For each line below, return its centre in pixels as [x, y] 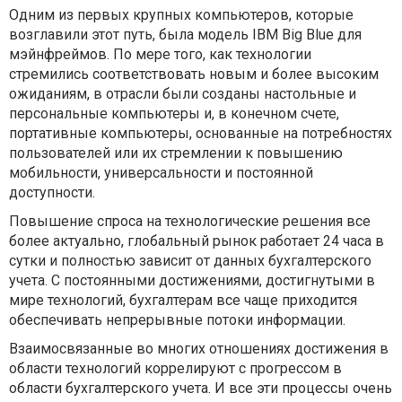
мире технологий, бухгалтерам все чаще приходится [183, 300]
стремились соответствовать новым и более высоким [194, 74]
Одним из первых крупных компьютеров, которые [181, 15]
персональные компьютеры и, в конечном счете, [174, 114]
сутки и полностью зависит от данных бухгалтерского [190, 261]
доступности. [52, 192]
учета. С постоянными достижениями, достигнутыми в [192, 280]
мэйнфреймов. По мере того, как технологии [160, 54]
